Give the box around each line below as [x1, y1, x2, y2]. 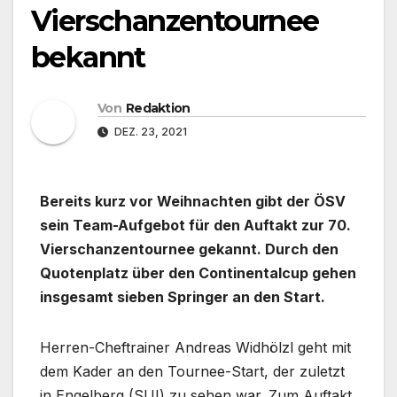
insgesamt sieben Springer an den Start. [40, 287, 325, 306]
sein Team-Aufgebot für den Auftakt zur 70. [40, 215, 351, 234]
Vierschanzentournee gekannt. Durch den [40, 239, 339, 258]
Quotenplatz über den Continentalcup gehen [40, 263, 356, 282]
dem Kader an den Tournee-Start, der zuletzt [40, 362, 345, 380]
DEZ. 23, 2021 [112, 124, 187, 138]
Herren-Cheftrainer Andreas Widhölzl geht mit [40, 338, 351, 356]
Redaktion [125, 99, 191, 116]
